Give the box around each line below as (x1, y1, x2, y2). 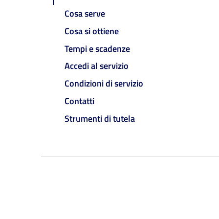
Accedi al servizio (65, 59, 129, 73)
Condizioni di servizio (65, 77, 143, 90)
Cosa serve (65, 7, 105, 21)
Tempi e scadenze (65, 42, 130, 55)
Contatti (65, 94, 94, 108)
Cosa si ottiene (65, 24, 119, 38)
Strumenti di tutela (65, 111, 135, 125)
